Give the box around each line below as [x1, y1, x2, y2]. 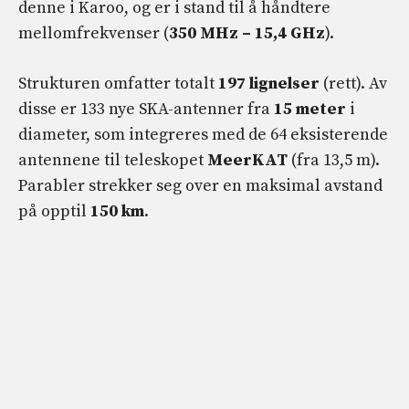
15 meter [274, 99, 346, 121]
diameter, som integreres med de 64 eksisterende [18, 124, 388, 146]
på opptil [18, 201, 90, 223]
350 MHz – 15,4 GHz [169, 23, 325, 45]
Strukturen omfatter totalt [18, 73, 218, 95]
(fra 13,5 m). [288, 150, 380, 172]
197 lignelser [218, 73, 320, 95]
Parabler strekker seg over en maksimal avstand [18, 175, 383, 197]
